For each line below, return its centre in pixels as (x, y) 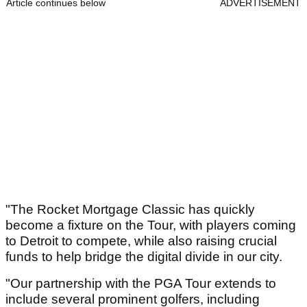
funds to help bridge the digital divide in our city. (144, 257)
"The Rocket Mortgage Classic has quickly (130, 210)
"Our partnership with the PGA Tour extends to (141, 284)
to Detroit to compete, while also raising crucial (141, 241)
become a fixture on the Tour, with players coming (151, 225)
